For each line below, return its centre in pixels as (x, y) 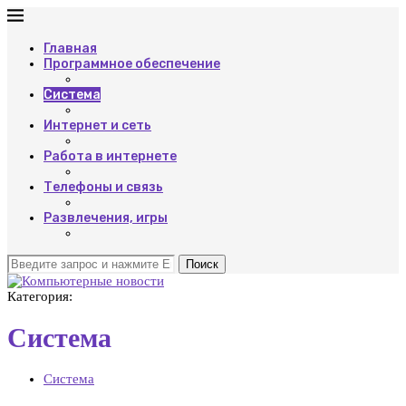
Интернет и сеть (97, 126)
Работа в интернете (110, 156)
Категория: (40, 296)
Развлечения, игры (106, 218)
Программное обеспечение (132, 64)
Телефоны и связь (103, 187)
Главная (70, 48)
